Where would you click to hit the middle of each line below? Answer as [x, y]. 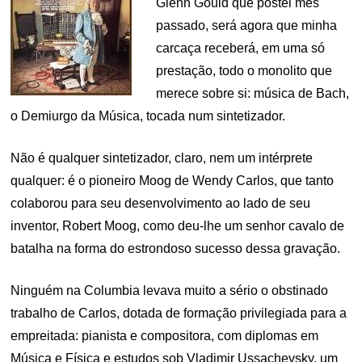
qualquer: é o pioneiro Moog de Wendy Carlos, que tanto [173, 181]
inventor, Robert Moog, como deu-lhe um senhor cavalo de [178, 226]
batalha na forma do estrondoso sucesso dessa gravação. [176, 248]
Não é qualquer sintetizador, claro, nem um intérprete [162, 158]
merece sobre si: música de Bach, [253, 93]
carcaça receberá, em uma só [241, 48]
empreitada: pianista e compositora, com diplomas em [165, 336]
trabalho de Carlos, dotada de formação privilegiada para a [179, 313]
